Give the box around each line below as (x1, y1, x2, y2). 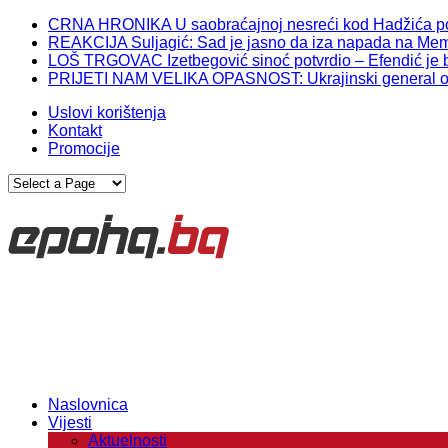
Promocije (48, 140, 120, 157)
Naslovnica (48, 396, 128, 413)
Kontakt (48, 122, 102, 139)
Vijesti (48, 414, 92, 431)
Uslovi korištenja (48, 104, 166, 121)
